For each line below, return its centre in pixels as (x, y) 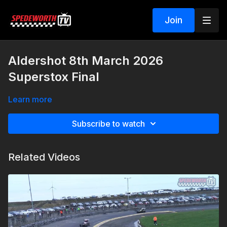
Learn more (30, 99)
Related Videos (44, 157)
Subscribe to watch (108, 124)
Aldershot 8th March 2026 (86, 61)
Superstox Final (54, 77)
